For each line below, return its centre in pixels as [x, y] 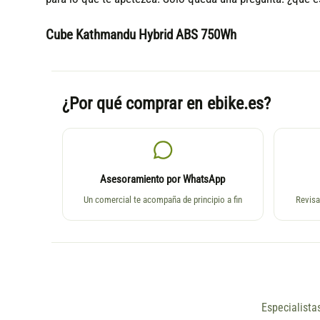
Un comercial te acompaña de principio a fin [162, 200]
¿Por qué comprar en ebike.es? [166, 104]
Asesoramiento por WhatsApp [163, 180]
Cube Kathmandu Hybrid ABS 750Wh [141, 35]
